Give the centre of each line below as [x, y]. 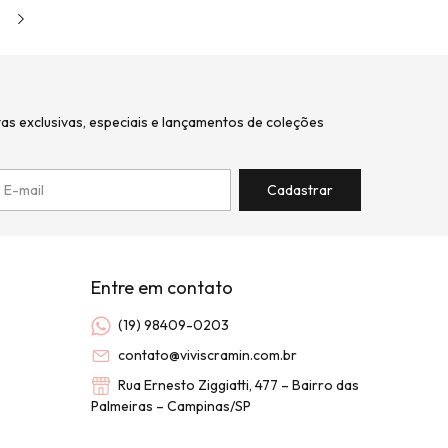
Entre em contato [161, 287]
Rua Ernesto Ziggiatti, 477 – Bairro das [236, 384]
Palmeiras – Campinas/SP [170, 405]
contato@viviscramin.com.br [207, 354]
